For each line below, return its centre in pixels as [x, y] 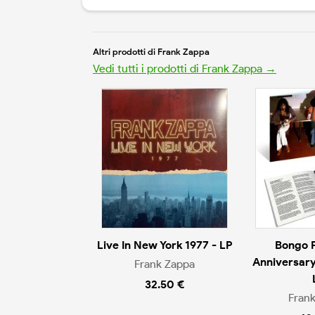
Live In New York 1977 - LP [165, 245]
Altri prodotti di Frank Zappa [151, 52]
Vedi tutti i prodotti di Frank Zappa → [185, 69]
